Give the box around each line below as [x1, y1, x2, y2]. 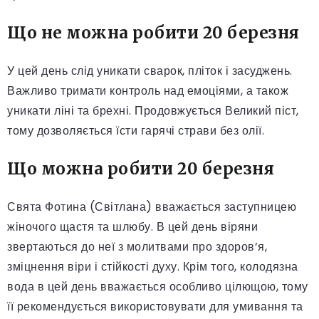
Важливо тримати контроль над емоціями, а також [7, 82, 288, 99]
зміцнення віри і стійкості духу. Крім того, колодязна [7, 258, 298, 275]
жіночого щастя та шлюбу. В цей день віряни [7, 218, 258, 235]
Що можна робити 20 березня [7, 158, 274, 179]
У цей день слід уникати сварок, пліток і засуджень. [7, 62, 293, 79]
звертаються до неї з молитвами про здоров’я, [7, 238, 267, 255]
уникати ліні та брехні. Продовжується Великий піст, [7, 102, 299, 119]
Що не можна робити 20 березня [7, 22, 300, 43]
